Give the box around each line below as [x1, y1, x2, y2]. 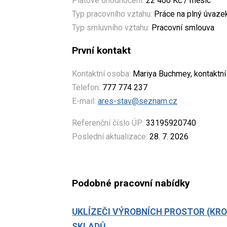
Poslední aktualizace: [72, 131, 147, 141]
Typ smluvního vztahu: [72, 22, 149, 32]
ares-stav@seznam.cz [98, 96, 177, 106]
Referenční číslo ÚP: [72, 118, 144, 128]
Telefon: [72, 82, 100, 92]
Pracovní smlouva [149, 22, 214, 32]
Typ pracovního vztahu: [72, 9, 152, 19]
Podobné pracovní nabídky [72, 177, 190, 190]
